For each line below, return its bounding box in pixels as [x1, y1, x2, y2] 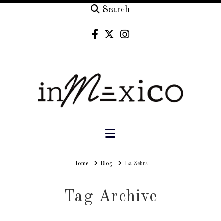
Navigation [115, 127, 171, 139]
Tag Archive [64, 189, 157, 206]
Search [102, 5, 130, 15]
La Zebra [124, 161, 148, 167]
